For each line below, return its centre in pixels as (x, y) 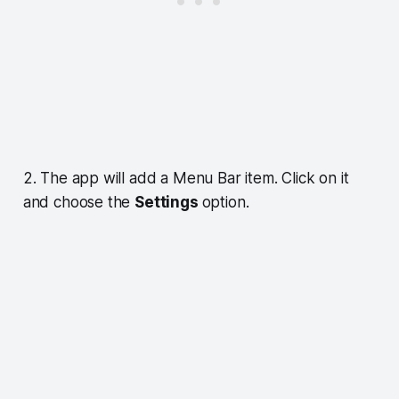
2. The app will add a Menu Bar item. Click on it (186, 178)
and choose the (79, 202)
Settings (167, 202)
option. (225, 202)
